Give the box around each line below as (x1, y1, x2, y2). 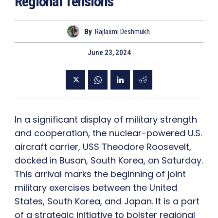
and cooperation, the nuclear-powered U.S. (15, 127, 202, 140)
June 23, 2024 (87, 48, 131, 57)
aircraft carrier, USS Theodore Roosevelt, (15, 141, 191, 153)
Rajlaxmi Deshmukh (94, 27, 150, 36)
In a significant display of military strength (15, 113, 197, 126)
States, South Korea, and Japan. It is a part (15, 195, 200, 208)
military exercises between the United (15, 182, 177, 194)
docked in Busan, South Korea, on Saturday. (15, 154, 203, 167)
